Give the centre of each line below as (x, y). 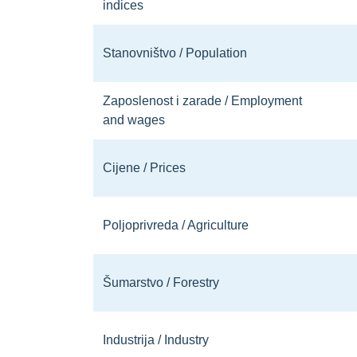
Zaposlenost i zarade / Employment (202, 101)
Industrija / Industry (156, 340)
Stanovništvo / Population (175, 53)
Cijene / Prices (144, 168)
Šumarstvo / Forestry (161, 282)
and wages (134, 120)
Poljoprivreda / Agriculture (176, 225)
